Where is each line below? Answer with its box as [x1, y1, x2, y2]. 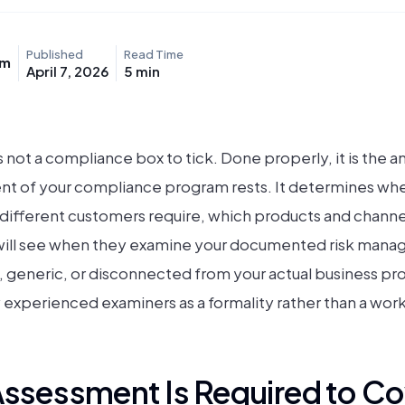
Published [26, 47, 83, 61]
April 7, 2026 [26, 62, 108, 80]
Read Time [124, 47, 184, 61]
